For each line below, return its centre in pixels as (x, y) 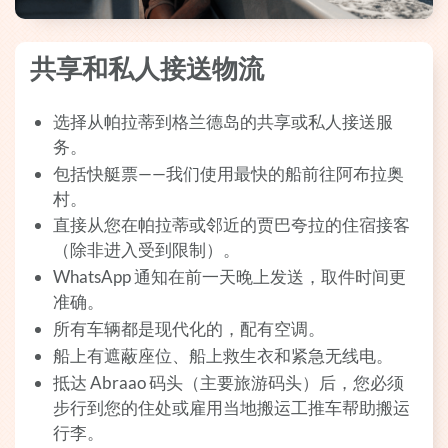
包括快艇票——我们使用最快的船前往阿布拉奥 (228, 173)
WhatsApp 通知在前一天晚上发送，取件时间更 (229, 277)
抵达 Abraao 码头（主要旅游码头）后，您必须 (228, 382)
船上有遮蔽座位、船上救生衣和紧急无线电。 (223, 356)
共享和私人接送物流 (147, 69)
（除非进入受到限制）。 (146, 250)
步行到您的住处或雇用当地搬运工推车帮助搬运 (231, 407)
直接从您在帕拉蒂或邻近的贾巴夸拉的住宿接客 (231, 225)
